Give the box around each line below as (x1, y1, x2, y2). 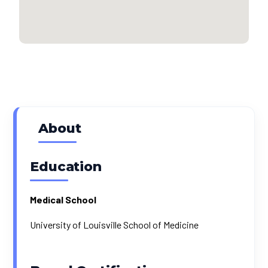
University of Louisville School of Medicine (30, 219, 199, 230)
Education (30, 159, 102, 175)
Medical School (30, 194, 97, 205)
